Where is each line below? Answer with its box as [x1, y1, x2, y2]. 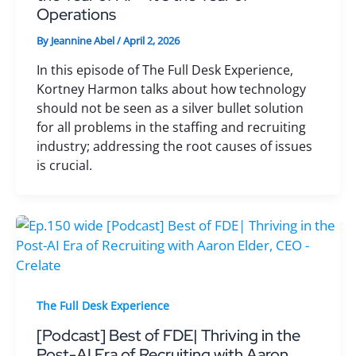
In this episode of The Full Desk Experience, [36, 60, 293, 79]
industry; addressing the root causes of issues [36, 137, 312, 155]
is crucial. [36, 156, 92, 174]
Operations [36, 4, 116, 25]
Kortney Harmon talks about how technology [36, 79, 306, 98]
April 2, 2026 [122, 33, 180, 48]
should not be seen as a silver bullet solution [36, 99, 304, 117]
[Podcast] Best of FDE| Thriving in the [36, 324, 300, 346]
